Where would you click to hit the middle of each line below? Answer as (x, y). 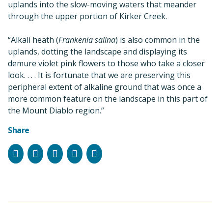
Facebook (40, 153)
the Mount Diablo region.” (56, 110)
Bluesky (75, 153)
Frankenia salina (87, 40)
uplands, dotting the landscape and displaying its (97, 51)
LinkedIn (97, 153)
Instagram (62, 153)
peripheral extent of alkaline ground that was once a (105, 87)
